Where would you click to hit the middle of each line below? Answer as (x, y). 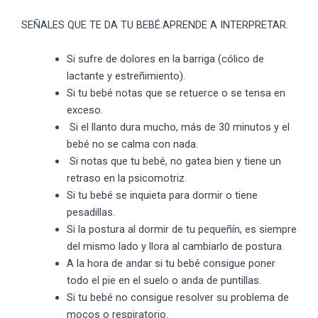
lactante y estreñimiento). (126, 76)
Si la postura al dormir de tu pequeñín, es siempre (181, 229)
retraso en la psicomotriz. (126, 178)
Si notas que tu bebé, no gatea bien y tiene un (174, 161)
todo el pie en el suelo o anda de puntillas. (164, 280)
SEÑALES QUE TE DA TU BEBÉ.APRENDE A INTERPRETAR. (155, 25)
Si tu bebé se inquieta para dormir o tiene (162, 195)
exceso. (84, 110)
